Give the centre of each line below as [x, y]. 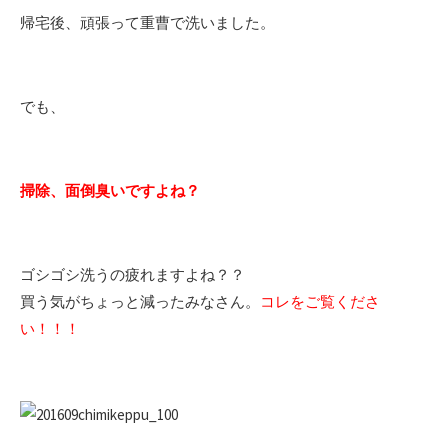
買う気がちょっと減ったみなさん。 [140, 301]
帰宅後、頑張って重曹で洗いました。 [147, 22]
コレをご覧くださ [320, 301]
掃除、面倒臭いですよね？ [110, 190]
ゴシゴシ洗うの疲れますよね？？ [132, 274]
